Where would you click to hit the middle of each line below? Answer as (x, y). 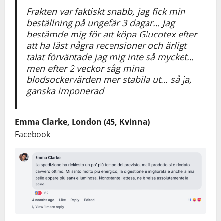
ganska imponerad (65, 91)
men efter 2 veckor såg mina (85, 68)
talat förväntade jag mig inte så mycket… (110, 56)
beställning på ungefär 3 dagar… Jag (100, 22)
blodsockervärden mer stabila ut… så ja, (109, 79)
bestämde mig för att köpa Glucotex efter (111, 34)
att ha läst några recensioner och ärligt (106, 45)
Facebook (33, 134)
